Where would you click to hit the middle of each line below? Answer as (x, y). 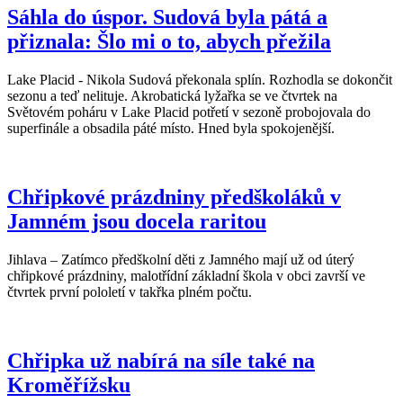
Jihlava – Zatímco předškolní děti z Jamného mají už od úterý (181, 260)
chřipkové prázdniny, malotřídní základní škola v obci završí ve (186, 276)
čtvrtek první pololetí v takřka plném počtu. (130, 292)
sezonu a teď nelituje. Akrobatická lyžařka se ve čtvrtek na (172, 96)
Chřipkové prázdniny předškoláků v (174, 197)
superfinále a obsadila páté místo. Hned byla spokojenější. (171, 129)
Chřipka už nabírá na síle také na (161, 361)
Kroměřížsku (69, 385)
